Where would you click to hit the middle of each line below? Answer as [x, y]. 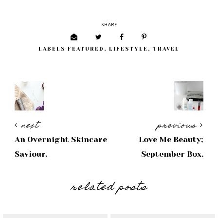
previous [179, 126]
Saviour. [31, 154]
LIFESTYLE [128, 49]
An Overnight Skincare [61, 139]
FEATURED [86, 49]
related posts [109, 188]
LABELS [53, 49]
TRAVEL [166, 49]
